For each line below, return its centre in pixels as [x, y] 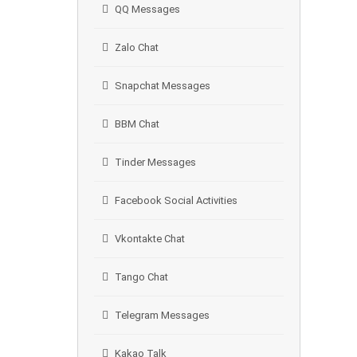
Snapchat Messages [163, 86]
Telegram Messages [162, 315]
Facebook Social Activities [176, 200]
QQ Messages [147, 9]
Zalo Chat [137, 47]
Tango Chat [141, 277]
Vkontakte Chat [150, 239]
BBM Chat [137, 124]
